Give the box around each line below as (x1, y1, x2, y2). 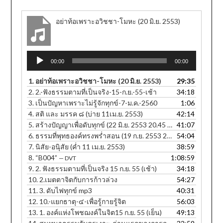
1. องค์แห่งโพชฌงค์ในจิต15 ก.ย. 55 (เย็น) (39, 208, 162, 217)
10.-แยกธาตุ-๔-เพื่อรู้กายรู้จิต (39, 197, 126, 206)
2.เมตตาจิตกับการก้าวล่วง (39, 175, 118, 184)
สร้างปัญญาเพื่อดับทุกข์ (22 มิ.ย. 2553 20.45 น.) (35, 120, 168, 129)
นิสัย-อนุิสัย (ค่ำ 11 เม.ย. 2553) (35, 142, 125, 151)
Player (26, 62, 46, 71)
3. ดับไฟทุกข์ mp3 (39, 186, 93, 195)
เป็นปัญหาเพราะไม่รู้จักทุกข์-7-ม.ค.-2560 (35, 99, 158, 108)
